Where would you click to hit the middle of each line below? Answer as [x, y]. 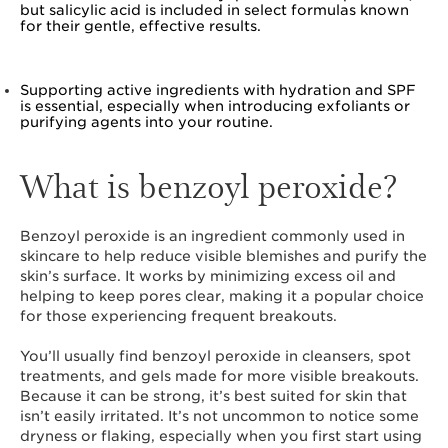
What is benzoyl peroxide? [208, 184]
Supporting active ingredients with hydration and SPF [218, 90]
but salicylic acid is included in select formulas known [214, 10]
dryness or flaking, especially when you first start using [221, 436]
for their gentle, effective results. [142, 26]
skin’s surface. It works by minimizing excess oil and [208, 276]
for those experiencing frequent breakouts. [180, 316]
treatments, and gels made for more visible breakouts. [219, 376]
